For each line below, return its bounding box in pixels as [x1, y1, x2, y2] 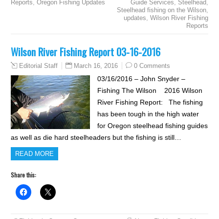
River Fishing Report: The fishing [97, 98, 203, 106]
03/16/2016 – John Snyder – [97, 75, 185, 83]
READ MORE [15, 150, 54, 157]
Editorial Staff [19, 63, 58, 69]
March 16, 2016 [74, 62, 118, 69]
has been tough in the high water [97, 110, 199, 118]
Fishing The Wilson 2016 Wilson [97, 87, 202, 94]
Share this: [11, 171, 37, 179]
